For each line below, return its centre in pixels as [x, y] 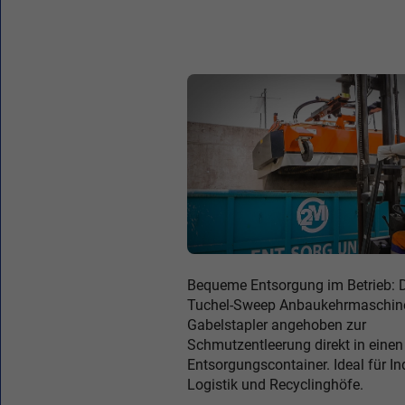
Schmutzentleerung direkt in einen [295, 345]
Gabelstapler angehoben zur [277, 325]
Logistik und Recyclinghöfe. [275, 385]
